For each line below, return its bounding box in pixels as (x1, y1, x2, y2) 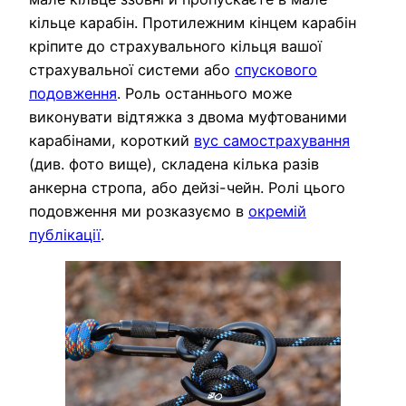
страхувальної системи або (29, 61, 235, 80)
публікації (29, 226, 101, 245)
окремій (248, 202, 306, 221)
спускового (235, 61, 317, 80)
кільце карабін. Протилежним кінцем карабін (29, 14, 356, 33)
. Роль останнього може (117, 84, 292, 103)
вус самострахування (194, 131, 350, 150)
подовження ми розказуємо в (29, 202, 248, 221)
